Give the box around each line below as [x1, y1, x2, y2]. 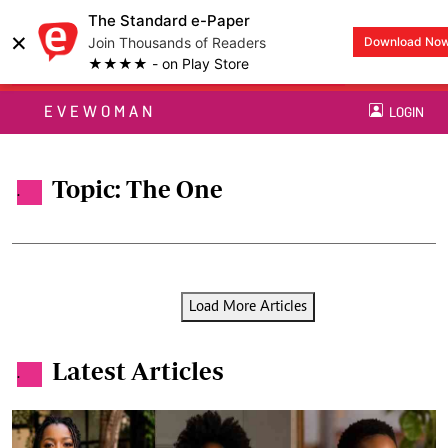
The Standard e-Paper [88, 11, 250, 30]
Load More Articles [189, 299, 307, 316]
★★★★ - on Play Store [88, 55, 249, 72]
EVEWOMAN [44, 102, 156, 122]
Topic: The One [52, 174, 223, 204]
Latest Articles [52, 356, 224, 386]
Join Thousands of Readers [88, 34, 266, 51]
